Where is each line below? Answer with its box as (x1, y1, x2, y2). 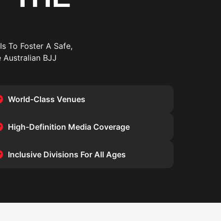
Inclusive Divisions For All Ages (7, 149, 126, 159)
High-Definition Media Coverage (7, 122, 130, 132)
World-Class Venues (7, 94, 85, 104)
